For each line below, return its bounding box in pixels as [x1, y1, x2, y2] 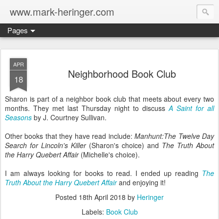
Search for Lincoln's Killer [5, 140, 86, 150]
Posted [55, 192, 79, 202]
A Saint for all [169, 103, 214, 113]
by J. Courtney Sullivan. [32, 112, 107, 122]
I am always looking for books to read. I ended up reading [5, 168, 202, 178]
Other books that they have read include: [5, 131, 135, 141]
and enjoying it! [117, 177, 166, 187]
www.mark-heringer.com [10, 4, 114, 19]
